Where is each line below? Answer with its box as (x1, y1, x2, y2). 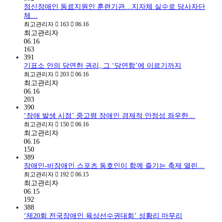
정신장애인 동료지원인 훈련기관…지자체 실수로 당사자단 (24, 2, 205, 10)
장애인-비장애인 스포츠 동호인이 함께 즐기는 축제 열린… (24, 162, 205, 169)
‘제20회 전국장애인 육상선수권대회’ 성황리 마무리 (24, 212, 182, 220)
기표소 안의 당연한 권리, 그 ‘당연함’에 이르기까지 (24, 61, 181, 69)
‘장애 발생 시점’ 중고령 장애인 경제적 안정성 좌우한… (24, 111, 195, 119)
